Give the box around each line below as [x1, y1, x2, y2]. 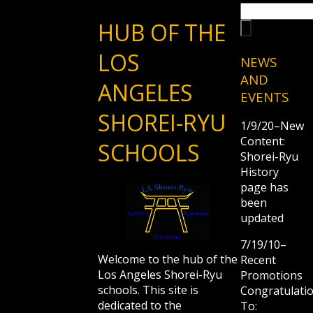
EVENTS [240, 87, 289, 105]
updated [240, 210, 284, 226]
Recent [240, 252, 276, 268]
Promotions [240, 268, 303, 284]
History [240, 164, 279, 180]
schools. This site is [98, 282, 198, 298]
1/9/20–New [240, 118, 304, 134]
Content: [240, 133, 285, 150]
